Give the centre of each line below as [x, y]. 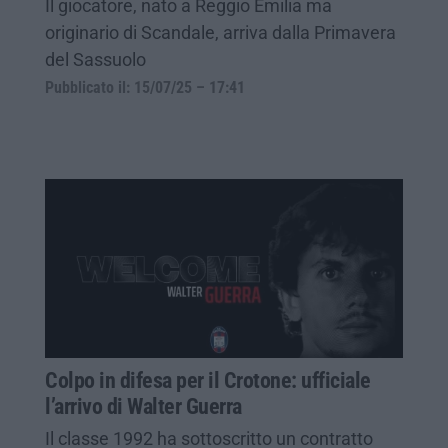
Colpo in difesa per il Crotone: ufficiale [208, 380]
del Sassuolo [95, 59]
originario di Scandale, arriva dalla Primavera [220, 32]
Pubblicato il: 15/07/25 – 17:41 [145, 87]
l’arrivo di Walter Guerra [143, 406]
